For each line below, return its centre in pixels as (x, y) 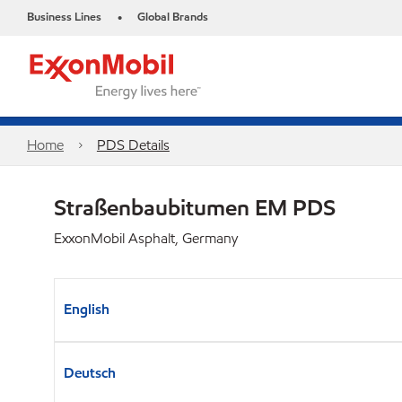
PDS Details (133, 145)
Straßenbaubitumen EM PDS (195, 207)
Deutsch (90, 373)
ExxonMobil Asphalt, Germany (146, 238)
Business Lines (64, 17)
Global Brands (173, 17)
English (87, 309)
